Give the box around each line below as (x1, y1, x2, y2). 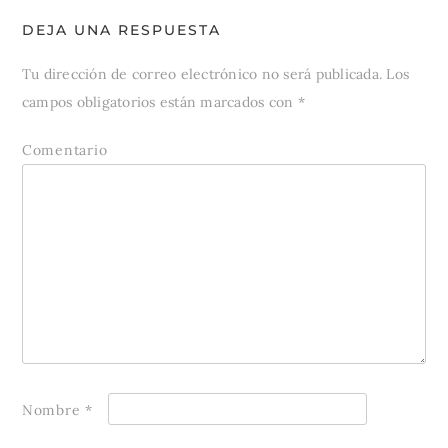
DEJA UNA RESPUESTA (21, 21, 221, 40)
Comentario (21, 141, 108, 160)
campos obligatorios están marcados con (21, 93, 298, 112)
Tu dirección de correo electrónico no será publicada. (21, 65, 383, 84)
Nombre (21, 401, 86, 420)
